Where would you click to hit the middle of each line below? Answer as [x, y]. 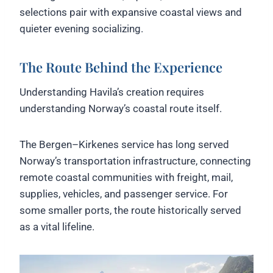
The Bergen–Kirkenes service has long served [124, 145]
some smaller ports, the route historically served [130, 211]
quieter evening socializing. [81, 29]
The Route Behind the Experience [121, 67]
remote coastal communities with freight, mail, [126, 178]
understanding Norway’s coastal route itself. [121, 109]
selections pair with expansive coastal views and [131, 12]
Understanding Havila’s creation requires [112, 92]
